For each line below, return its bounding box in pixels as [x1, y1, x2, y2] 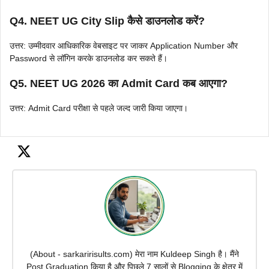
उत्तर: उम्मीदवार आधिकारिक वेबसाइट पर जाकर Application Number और [10, 40, 238, 50]
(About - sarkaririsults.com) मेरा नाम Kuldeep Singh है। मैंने [30, 249, 239, 259]
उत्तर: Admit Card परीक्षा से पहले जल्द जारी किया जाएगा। [10, 103, 188, 113]
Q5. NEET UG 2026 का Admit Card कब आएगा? [10, 77, 228, 89]
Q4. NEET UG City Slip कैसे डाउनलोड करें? [10, 14, 205, 27]
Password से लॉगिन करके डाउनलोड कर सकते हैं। [10, 53, 168, 63]
